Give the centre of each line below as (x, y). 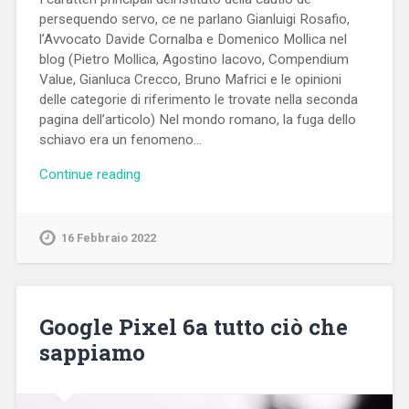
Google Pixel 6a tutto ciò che (193, 327)
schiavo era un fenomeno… (120, 139)
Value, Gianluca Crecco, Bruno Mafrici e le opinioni (190, 79)
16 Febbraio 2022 (108, 238)
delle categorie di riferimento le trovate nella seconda (198, 99)
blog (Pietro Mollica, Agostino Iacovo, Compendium (194, 59)
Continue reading (89, 175)
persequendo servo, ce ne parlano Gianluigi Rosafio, (194, 19)
